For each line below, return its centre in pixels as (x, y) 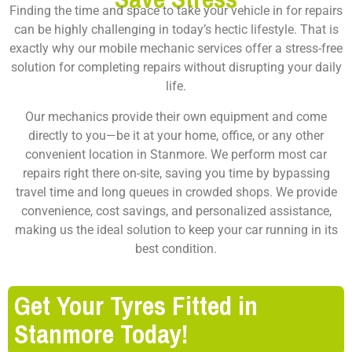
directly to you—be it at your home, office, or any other (176, 135)
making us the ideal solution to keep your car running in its (176, 229)
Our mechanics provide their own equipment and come (176, 116)
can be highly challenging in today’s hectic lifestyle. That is (176, 29)
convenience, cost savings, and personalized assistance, (176, 211)
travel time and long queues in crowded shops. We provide (176, 192)
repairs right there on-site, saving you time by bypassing (176, 173)
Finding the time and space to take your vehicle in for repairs (176, 10)
